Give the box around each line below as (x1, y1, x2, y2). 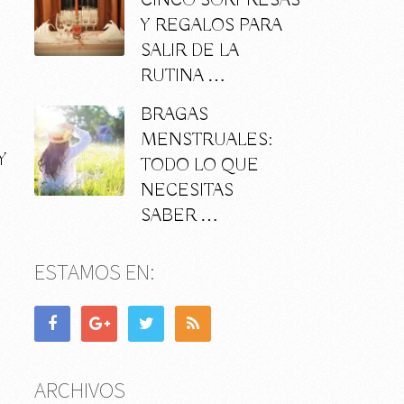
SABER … (140, 205, 218, 228)
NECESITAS (140, 179, 234, 203)
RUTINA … (140, 65, 225, 88)
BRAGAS (140, 104, 208, 127)
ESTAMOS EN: (34, 257, 155, 287)
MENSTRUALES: (140, 129, 272, 152)
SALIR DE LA (140, 40, 239, 63)
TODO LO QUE (140, 154, 259, 178)
